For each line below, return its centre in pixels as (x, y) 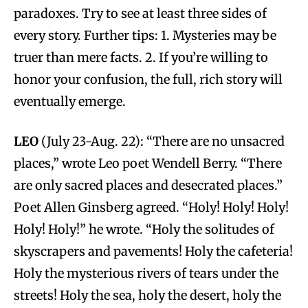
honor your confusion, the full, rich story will (148, 79)
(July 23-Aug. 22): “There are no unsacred (162, 141)
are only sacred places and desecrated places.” (148, 185)
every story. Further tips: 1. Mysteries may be (145, 35)
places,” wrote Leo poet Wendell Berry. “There (148, 163)
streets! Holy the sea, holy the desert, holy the (147, 295)
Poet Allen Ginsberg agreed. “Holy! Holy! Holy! (151, 207)
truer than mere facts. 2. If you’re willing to (141, 57)
